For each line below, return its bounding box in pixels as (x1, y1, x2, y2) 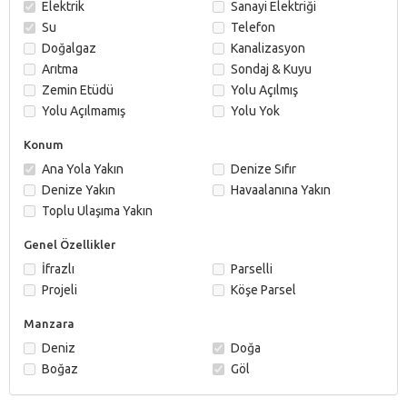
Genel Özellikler (24, 238, 115, 251)
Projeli (42, 283, 77, 297)
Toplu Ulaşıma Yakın (42, 203, 153, 218)
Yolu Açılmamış (42, 104, 125, 118)
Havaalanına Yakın (231, 183, 331, 197)
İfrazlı (42, 262, 74, 276)
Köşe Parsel (231, 283, 296, 297)
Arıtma (42, 62, 78, 76)
